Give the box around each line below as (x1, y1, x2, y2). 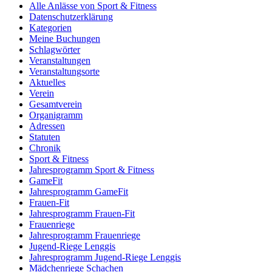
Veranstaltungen (29, 55, 90, 66)
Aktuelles (29, 76, 66, 87)
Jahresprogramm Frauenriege (29, 229, 140, 240)
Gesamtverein (29, 98, 82, 109)
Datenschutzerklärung (29, 11, 113, 22)
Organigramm (29, 109, 83, 120)
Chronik (29, 142, 61, 153)
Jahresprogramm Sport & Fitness (29, 164, 154, 175)
